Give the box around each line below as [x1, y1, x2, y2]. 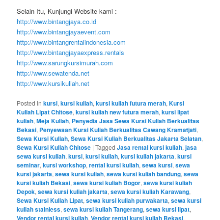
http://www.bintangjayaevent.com [17, 27, 111, 37]
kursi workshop [43, 161, 86, 170]
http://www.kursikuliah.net [17, 79, 90, 88]
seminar [17, 161, 40, 170]
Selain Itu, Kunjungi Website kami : [17, 6, 117, 16]
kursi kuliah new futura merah [76, 108, 159, 117]
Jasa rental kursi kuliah [117, 143, 183, 152]
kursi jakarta [17, 169, 53, 179]
